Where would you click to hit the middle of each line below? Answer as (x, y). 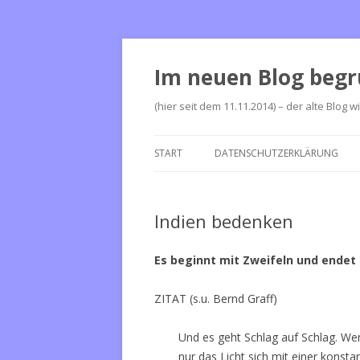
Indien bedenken (224, 221)
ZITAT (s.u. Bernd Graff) (216, 299)
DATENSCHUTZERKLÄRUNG (276, 153)
